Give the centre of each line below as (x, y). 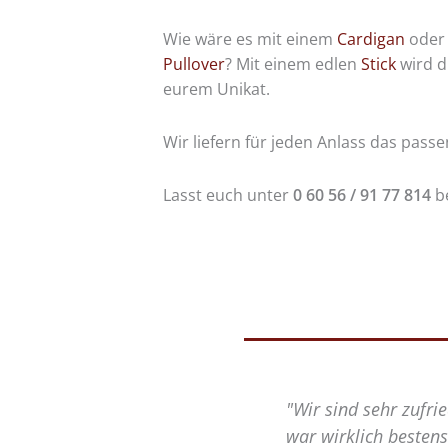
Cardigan (370, 39)
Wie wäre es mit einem (249, 39)
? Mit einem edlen (292, 64)
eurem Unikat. (216, 89)
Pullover (193, 64)
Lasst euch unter (227, 195)
